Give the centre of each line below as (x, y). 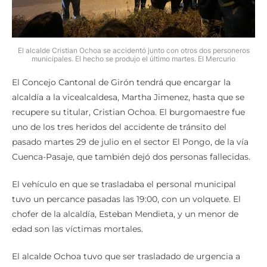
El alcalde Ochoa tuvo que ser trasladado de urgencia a (126, 243)
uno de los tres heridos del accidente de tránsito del (119, 114)
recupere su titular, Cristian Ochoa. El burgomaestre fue (128, 99)
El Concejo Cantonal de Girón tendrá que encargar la (121, 69)
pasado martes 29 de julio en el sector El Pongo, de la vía (130, 128)
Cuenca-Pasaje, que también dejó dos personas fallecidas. (131, 143)
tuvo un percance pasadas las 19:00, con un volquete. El (126, 186)
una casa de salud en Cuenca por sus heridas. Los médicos (133, 258)
